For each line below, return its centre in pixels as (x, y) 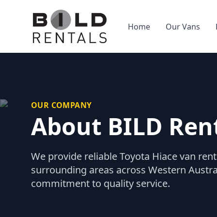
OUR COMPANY (62, 105)
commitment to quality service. (101, 184)
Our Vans (183, 26)
